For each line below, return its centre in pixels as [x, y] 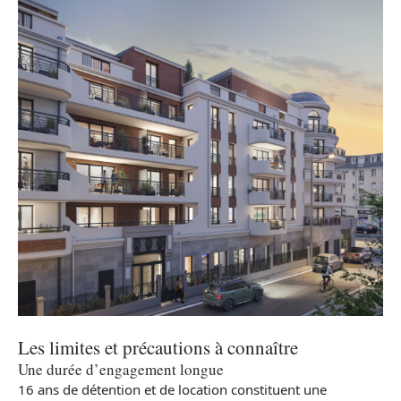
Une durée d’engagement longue [121, 370]
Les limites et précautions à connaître [158, 348]
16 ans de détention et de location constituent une [172, 390]
